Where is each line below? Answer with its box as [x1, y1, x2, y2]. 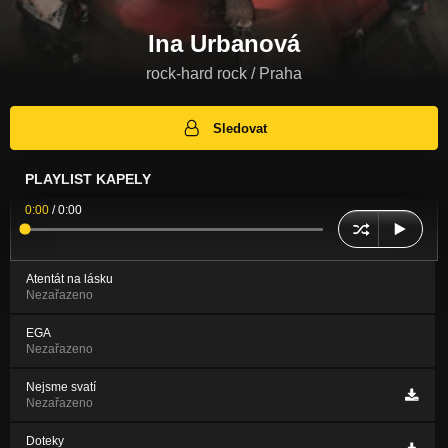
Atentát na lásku [26, 272, 113, 287]
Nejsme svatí [26, 380, 96, 395]
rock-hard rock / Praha [146, 64, 302, 82]
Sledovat [213, 120, 268, 136]
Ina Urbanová [148, 29, 300, 57]
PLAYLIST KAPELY [25, 171, 151, 188]
